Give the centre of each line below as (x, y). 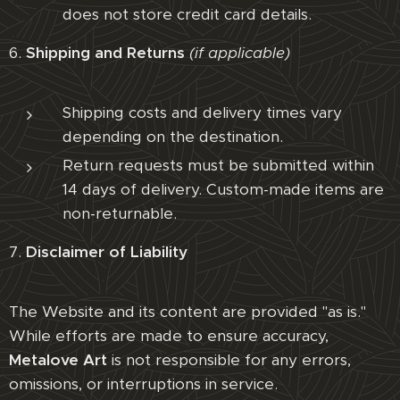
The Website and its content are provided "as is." (187, 312)
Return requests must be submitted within (218, 165)
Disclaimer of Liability (107, 252)
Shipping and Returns (105, 53)
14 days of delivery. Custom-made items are (223, 189)
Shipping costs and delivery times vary (202, 112)
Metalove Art (58, 360)
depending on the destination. (173, 137)
